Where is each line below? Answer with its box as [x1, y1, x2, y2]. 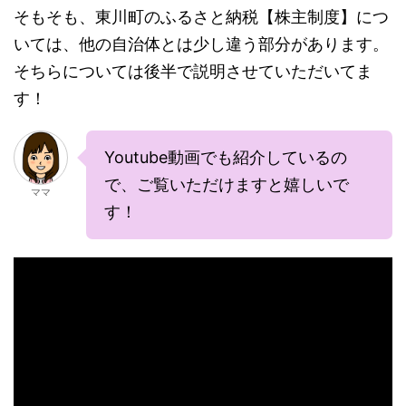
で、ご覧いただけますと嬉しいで [104, 174, 349, 194]
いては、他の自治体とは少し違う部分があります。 [14, 34, 389, 53]
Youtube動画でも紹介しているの [104, 147, 347, 167]
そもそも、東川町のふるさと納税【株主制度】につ [14, 6, 389, 26]
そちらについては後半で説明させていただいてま [14, 61, 372, 81]
